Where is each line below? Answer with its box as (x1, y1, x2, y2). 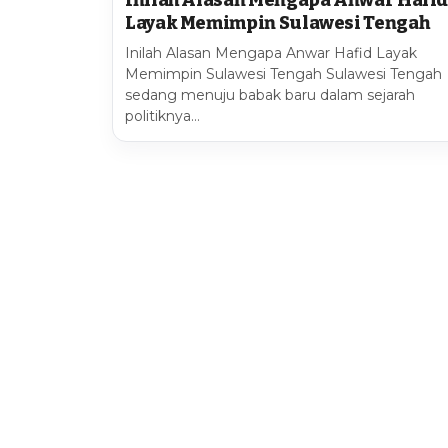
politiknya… (125, 106, 200, 125)
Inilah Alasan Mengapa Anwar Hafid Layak (125, 43, 417, 62)
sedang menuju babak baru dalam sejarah (125, 85, 415, 104)
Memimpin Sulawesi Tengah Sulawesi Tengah (125, 64, 442, 83)
